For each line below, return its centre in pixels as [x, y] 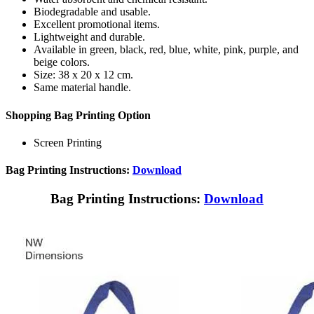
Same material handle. [82, 88]
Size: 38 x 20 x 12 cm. [83, 75]
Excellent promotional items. [97, 25]
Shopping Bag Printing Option [78, 115]
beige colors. [62, 62]
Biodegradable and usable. [92, 12]
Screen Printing [68, 142]
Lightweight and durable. [89, 37]
